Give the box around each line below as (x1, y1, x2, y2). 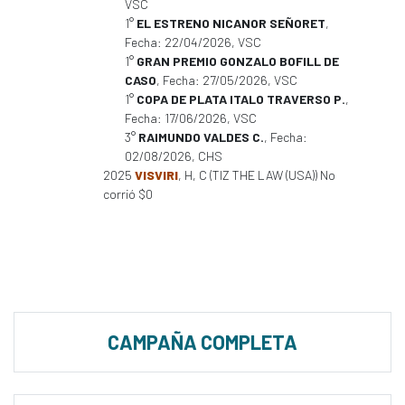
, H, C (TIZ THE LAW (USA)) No (178, 167, 335, 183)
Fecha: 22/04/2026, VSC (125, 34, 261, 50)
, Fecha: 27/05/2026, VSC (156, 72, 297, 88)
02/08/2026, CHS (125, 148, 222, 164)
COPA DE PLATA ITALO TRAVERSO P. (137, 91, 345, 107)
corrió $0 (103, 186, 153, 202)
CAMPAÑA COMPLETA (108, 330, 297, 353)
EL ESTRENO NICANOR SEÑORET (137, 15, 325, 31)
